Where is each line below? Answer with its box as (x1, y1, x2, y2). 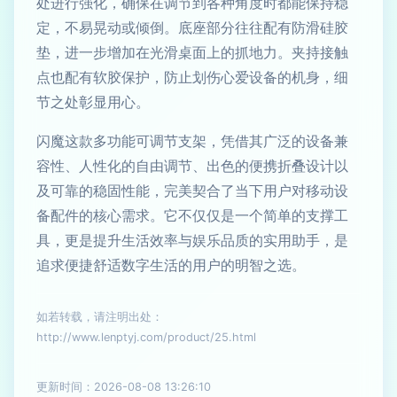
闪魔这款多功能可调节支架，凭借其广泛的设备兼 (36, 132, 348, 150)
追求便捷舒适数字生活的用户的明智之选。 (36, 256, 306, 274)
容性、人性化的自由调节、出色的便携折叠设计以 (36, 157, 348, 175)
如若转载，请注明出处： (36, 310, 163, 323)
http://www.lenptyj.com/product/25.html (36, 331, 256, 344)
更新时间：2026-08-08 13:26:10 (36, 380, 211, 393)
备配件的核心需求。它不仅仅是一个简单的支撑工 (36, 206, 348, 224)
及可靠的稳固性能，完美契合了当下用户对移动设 (36, 182, 348, 199)
